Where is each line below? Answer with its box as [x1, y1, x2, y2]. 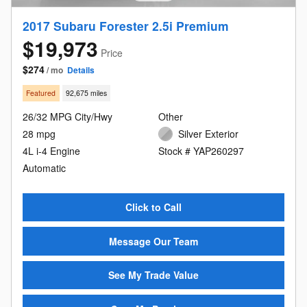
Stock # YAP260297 [158, 143, 244, 158]
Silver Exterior [178, 126, 238, 140]
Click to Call [125, 199, 182, 214]
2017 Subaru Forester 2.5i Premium [23, 17, 229, 35]
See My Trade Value [108, 268, 199, 282]
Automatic [23, 160, 66, 175]
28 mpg [23, 126, 56, 140]
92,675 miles [65, 88, 107, 99]
